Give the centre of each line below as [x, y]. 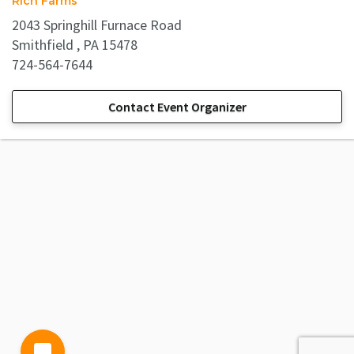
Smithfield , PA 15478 [75, 45]
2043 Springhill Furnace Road [97, 25]
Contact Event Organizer [177, 107]
